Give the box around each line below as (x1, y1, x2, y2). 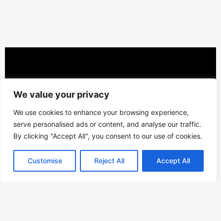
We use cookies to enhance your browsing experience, (13, 108, 189, 116)
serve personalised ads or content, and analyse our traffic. (13, 120, 201, 128)
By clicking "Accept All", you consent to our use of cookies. (13, 132, 202, 140)
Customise (27, 156, 62, 165)
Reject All (94, 156, 124, 165)
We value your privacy (13, 89, 110, 100)
